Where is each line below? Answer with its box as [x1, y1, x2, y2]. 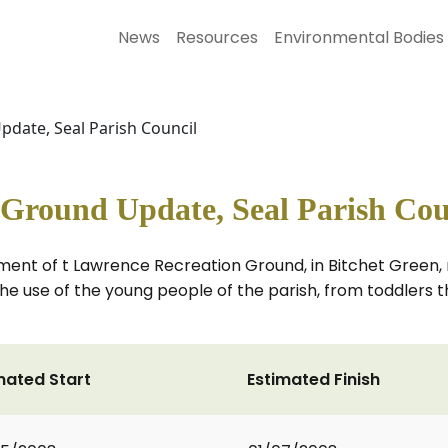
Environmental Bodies [274, 26, 444, 49]
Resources [176, 26, 258, 49]
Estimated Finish [247, 368, 380, 391]
